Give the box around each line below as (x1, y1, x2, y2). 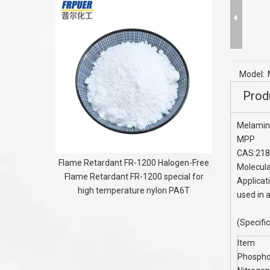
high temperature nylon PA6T (78, 186, 190, 195)
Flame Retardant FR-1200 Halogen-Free (58, 158, 209, 168)
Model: (239, 69, 265, 79)
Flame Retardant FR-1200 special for (64, 172, 204, 181)
